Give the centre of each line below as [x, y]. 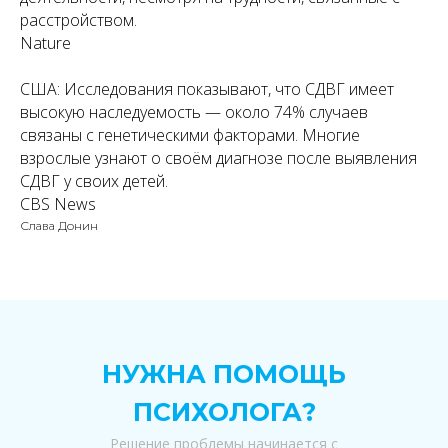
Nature [45, 43]
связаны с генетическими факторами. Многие [190, 135]
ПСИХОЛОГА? [224, 412]
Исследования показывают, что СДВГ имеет [229, 89]
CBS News [58, 204]
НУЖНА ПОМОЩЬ [224, 374]
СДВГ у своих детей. [94, 181]
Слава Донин [59, 225]
